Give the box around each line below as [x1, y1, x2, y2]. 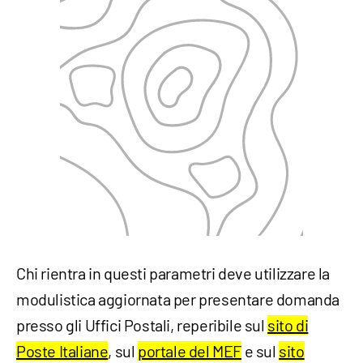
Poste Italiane [16, 341, 109, 361]
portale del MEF [138, 341, 242, 361]
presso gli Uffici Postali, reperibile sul [16, 315, 268, 335]
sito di [267, 315, 309, 335]
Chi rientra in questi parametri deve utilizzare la [16, 263, 331, 284]
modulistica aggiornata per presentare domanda [16, 289, 340, 310]
